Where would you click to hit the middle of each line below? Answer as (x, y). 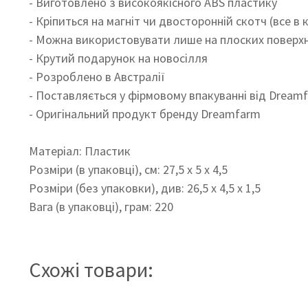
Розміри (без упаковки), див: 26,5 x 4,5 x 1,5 (144, 188)
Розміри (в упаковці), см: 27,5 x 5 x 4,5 (128, 170)
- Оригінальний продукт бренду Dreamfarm (144, 114)
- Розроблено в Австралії (97, 77)
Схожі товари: (91, 270)
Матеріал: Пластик (79, 151)
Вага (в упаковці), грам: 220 (101, 207)
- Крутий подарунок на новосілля (118, 58)
